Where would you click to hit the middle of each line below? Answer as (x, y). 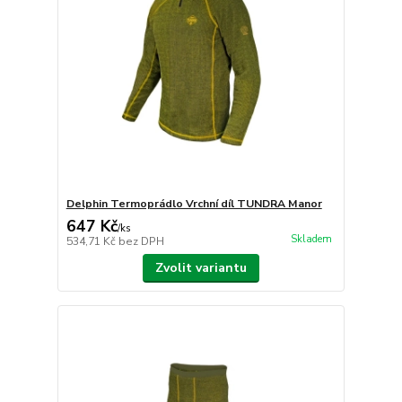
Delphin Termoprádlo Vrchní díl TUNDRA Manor (194, 204)
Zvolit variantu (201, 268)
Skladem (311, 240)
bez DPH (141, 242)
